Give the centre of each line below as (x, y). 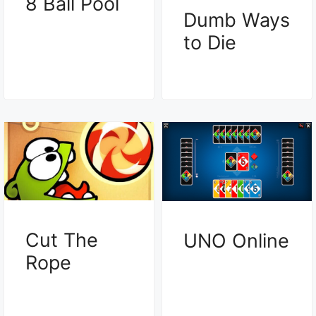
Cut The (62, 241)
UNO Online (236, 241)
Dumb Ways (237, 20)
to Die (210, 43)
